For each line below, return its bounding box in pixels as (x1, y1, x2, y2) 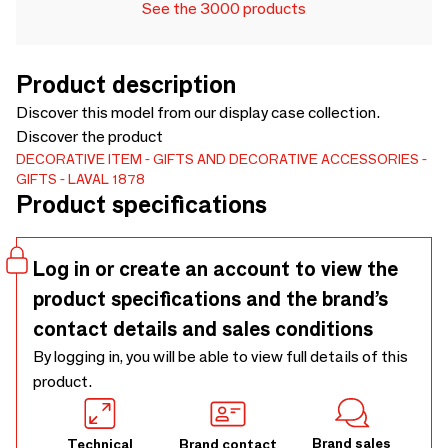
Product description (16, 70, 236, 99)
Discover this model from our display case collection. (16, 103, 380, 122)
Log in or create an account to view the (33, 257, 398, 281)
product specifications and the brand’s (33, 287, 388, 311)
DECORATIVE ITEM (16, 150, 142, 168)
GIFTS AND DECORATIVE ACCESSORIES (153, 150, 419, 168)
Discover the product (16, 127, 163, 146)
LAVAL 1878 (68, 170, 145, 188)
